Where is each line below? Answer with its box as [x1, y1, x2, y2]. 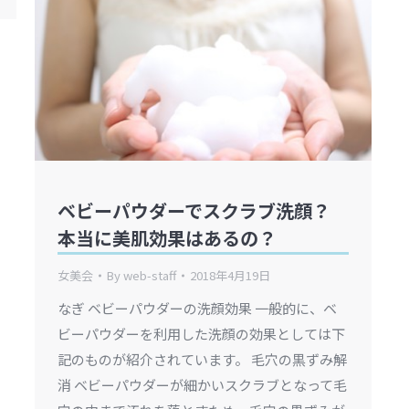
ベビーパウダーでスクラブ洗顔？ [58, 197, 330, 225]
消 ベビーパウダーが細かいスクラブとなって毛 [58, 375, 347, 395]
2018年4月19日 [190, 267, 270, 285]
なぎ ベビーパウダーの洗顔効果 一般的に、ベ [58, 299, 337, 319]
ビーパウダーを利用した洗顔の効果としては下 [58, 324, 345, 344]
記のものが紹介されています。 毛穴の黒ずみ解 [58, 350, 347, 370]
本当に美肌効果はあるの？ [58, 225, 277, 252]
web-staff [123, 267, 176, 285]
